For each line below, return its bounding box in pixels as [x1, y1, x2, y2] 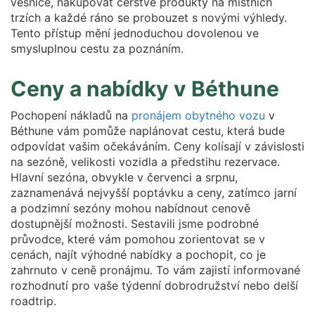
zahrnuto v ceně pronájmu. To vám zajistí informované [11, 263, 300, 277]
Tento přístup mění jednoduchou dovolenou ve [11, 26, 259, 40]
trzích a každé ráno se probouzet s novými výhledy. [11, 11, 287, 25]
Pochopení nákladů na [11, 108, 131, 122]
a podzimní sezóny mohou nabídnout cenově [11, 201, 250, 215]
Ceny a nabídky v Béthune [11, 76, 279, 101]
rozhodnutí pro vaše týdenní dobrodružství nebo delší [11, 278, 298, 292]
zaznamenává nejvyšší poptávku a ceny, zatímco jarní [11, 186, 297, 200]
